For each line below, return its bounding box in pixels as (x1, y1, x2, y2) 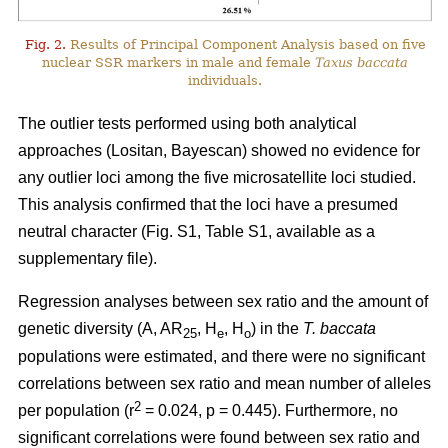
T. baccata (303, 319, 376, 337)
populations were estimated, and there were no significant (18, 347, 425, 365)
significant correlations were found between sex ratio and (18, 428, 420, 446)
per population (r (18, 401, 134, 419)
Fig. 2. (24, 36, 66, 52)
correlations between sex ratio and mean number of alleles (18, 374, 431, 392)
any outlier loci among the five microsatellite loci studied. (18, 168, 416, 186)
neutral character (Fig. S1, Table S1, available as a (18, 222, 375, 240)
